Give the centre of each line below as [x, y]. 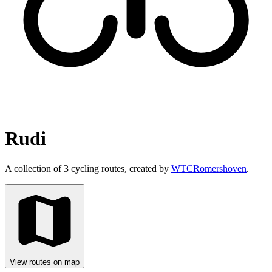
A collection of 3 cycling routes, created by [88, 168]
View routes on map [45, 262]
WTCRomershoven [209, 168]
